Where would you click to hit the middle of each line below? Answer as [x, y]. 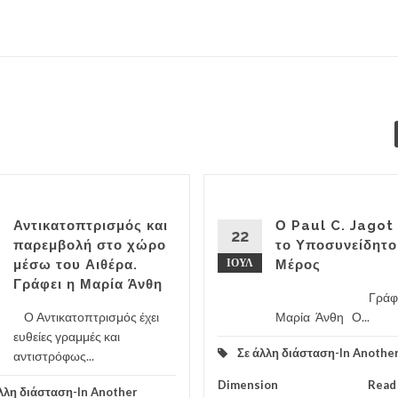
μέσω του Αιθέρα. [76, 265]
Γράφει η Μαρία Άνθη [88, 285]
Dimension [248, 385]
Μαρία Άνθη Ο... [322, 317]
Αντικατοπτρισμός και [91, 226]
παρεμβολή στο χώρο [90, 246]
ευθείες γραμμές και [67, 337]
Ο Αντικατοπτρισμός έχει [86, 317]
